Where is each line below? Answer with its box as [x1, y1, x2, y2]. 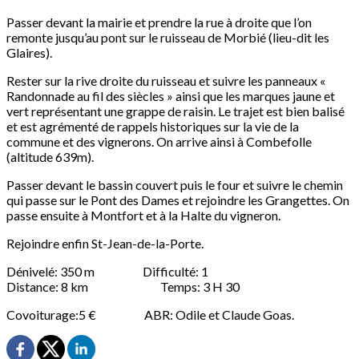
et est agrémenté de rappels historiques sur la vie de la [6, 119, 299, 135]
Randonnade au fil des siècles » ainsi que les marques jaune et [6, 88, 335, 104]
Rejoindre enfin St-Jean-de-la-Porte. [6, 236, 204, 252]
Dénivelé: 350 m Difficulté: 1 [6, 264, 309, 280]
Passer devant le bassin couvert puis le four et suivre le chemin [6, 177, 343, 193]
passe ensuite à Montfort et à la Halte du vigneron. [6, 208, 280, 224]
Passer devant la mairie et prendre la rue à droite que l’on [6, 14, 312, 30]
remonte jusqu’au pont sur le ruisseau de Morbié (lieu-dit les [6, 30, 329, 46]
